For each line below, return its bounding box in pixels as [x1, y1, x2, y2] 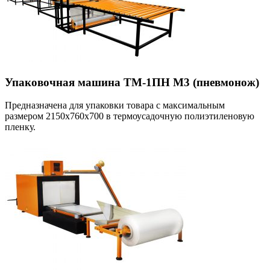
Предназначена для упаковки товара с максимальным [5, 100, 225, 111]
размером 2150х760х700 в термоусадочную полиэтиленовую [5, 111, 254, 122]
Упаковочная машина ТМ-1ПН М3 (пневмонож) [5, 75, 259, 89]
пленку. [5, 122, 36, 133]
